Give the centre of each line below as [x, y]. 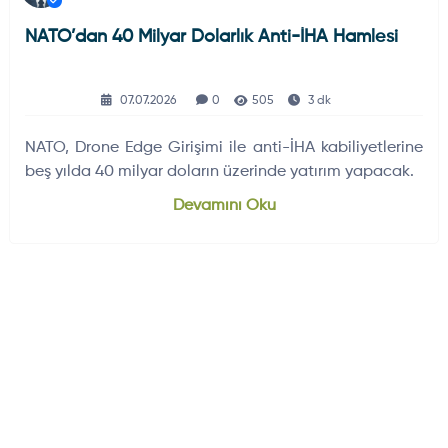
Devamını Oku [224, 205]
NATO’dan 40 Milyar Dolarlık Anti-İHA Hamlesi [211, 36]
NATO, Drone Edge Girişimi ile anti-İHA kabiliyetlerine [223, 147]
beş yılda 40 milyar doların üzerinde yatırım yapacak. [219, 171]
